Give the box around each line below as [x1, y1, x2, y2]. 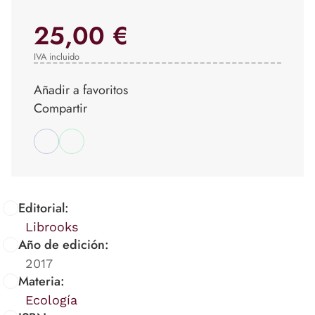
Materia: [18, 271, 65, 290]
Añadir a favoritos [34, 80, 128, 99]
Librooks [25, 219, 78, 234]
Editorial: [18, 198, 69, 217]
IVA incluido [34, 49, 79, 63]
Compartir [34, 98, 87, 117]
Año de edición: [18, 235, 109, 254]
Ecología [25, 292, 77, 307]
